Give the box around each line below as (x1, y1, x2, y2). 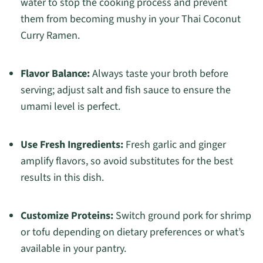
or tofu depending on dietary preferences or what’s (20, 225, 245, 240)
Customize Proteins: (20, 208, 113, 224)
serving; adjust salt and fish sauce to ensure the (20, 83, 231, 98)
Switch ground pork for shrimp (113, 208, 251, 224)
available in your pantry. (20, 241, 126, 257)
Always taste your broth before (89, 66, 228, 82)
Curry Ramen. (20, 28, 80, 43)
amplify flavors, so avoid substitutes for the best (20, 154, 233, 169)
